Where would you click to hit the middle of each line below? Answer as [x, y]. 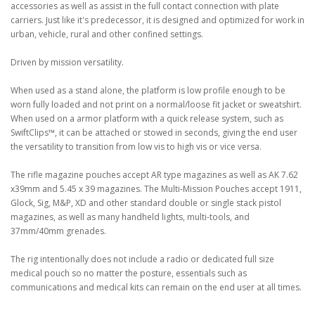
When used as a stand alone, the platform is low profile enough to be [148, 90]
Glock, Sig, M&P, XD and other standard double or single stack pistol [146, 203]
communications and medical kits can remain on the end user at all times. [156, 287]
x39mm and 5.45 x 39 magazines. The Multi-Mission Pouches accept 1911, [156, 189]
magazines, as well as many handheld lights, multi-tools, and [130, 217]
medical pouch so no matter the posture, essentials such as [129, 273]
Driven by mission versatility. [67, 62]
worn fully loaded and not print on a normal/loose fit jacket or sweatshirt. [156, 104]
